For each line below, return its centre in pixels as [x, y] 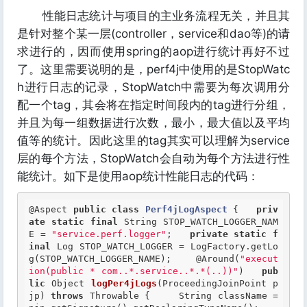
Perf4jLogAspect [186, 209]
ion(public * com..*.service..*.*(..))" [134, 271]
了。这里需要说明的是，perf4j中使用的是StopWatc [153, 69]
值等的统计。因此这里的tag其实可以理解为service [153, 140]
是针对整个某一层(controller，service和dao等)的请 [153, 34]
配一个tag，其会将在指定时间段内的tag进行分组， [153, 105]
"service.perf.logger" [109, 234]
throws [67, 296]
